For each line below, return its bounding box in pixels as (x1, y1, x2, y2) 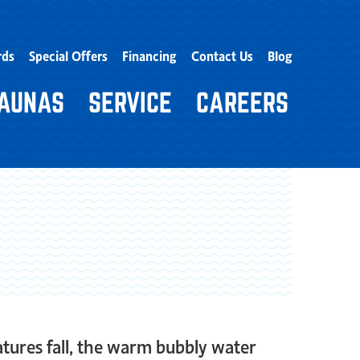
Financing (122, 46, 177, 63)
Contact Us (191, 46, 253, 63)
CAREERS (196, 87, 288, 117)
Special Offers (29, 46, 108, 63)
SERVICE (88, 87, 172, 117)
